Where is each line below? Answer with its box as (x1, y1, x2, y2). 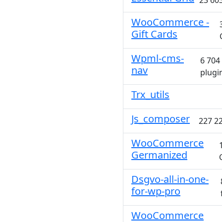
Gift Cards (131, 27, 177, 41)
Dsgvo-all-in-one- (131, 172, 209, 186)
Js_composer (131, 112, 190, 125)
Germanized (131, 148, 187, 162)
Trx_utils (131, 88, 169, 101)
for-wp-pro (131, 184, 180, 198)
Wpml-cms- (131, 52, 184, 65)
